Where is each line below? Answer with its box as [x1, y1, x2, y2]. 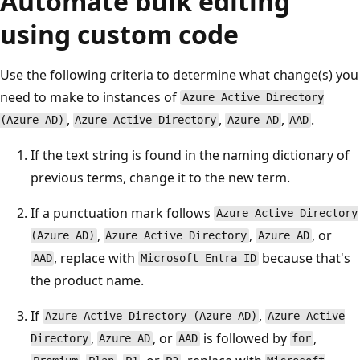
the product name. [31, 271, 144, 289]
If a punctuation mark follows [31, 203, 214, 222]
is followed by [199, 329, 290, 347]
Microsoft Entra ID [141, 252, 257, 265]
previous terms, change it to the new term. [31, 168, 290, 186]
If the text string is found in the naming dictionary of [31, 145, 350, 164]
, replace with [54, 248, 139, 267]
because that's [258, 248, 350, 267]
